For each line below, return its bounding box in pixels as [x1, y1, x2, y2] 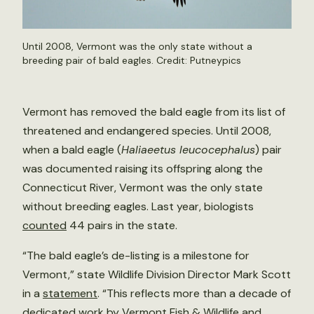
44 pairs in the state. [67, 218, 177, 233]
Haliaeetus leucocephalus [121, 142, 255, 158]
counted [22, 218, 67, 233]
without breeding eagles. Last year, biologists [22, 199, 254, 214]
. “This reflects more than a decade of [97, 286, 291, 301]
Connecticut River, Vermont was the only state [22, 180, 263, 196]
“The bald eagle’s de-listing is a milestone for [22, 248, 250, 264]
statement [43, 286, 97, 301]
